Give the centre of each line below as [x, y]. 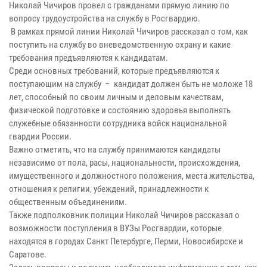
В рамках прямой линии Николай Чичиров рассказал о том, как [128, 32]
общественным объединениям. [68, 202]
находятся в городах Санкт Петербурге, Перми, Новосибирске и [126, 242]
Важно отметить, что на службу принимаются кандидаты [115, 150]
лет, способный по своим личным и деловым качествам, [116, 97]
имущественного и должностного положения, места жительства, [132, 176]
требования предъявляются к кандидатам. [89, 58]
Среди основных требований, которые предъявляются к [114, 71]
